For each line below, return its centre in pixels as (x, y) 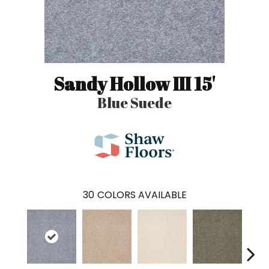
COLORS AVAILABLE (142, 195)
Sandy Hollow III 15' (134, 84)
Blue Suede (134, 103)
